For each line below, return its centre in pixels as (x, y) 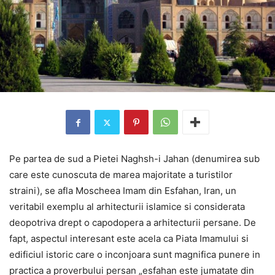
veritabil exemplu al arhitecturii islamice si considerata (127, 207)
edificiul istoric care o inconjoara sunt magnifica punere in (135, 255)
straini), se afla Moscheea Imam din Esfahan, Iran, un (123, 191)
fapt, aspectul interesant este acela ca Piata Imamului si (129, 239)
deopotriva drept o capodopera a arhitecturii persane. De (133, 223)
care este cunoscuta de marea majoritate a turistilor (121, 175)
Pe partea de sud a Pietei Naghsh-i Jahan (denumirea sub (134, 159)
